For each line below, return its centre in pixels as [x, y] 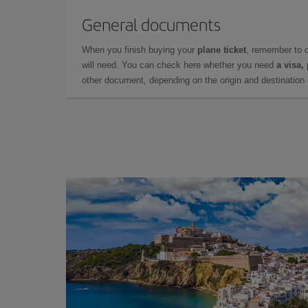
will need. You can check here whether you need [179, 65]
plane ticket [222, 50]
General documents [151, 24]
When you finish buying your [140, 50]
